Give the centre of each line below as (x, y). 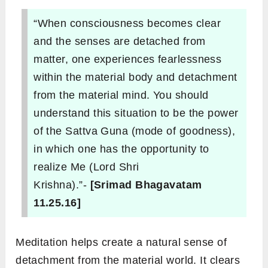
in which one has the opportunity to (121, 149)
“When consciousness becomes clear (127, 24)
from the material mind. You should (121, 95)
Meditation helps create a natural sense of (121, 243)
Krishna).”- (62, 185)
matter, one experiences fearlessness (128, 60)
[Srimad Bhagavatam (146, 185)
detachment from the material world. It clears (128, 261)
